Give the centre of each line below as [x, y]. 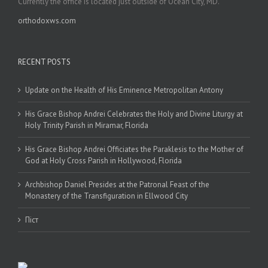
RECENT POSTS [44, 62]
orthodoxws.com [47, 20]
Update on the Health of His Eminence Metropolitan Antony [124, 90]
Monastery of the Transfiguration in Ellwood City [106, 196]
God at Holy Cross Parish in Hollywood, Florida [103, 160]
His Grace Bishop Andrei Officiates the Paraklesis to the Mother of [134, 149]
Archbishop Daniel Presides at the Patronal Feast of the [117, 184]
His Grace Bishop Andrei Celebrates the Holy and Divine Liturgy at [134, 114]
